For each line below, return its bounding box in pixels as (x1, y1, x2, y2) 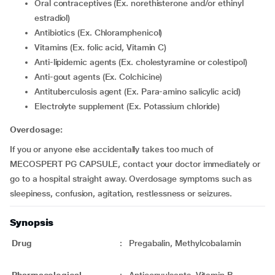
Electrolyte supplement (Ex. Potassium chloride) (39, 101, 220, 111)
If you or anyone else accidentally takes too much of (10, 144, 213, 154)
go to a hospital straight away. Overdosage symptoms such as (10, 174, 252, 184)
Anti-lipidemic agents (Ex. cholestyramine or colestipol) (39, 57, 247, 67)
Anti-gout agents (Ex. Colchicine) (39, 72, 163, 82)
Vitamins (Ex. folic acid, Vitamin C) (39, 42, 167, 52)
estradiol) (34, 13, 71, 23)
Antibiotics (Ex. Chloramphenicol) (39, 28, 168, 37)
